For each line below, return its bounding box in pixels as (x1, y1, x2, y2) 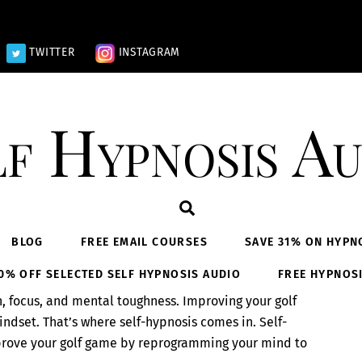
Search (194, 198, 239, 217)
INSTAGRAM (115, 45, 180, 60)
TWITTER (25, 45, 75, 60)
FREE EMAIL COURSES (80, 235, 208, 250)
